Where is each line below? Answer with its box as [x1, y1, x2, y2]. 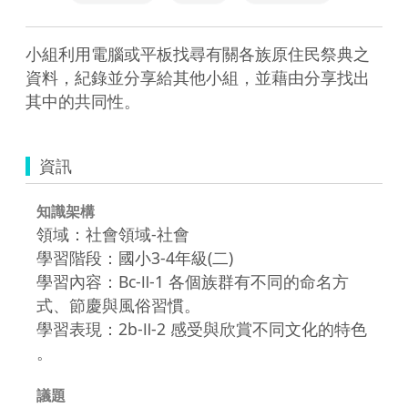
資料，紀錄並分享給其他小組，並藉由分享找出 [25, 66, 370, 88]
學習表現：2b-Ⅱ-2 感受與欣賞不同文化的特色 [36, 317, 367, 340]
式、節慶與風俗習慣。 [36, 293, 200, 316]
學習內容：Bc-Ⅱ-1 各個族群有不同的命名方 [36, 270, 349, 292]
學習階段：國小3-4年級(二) [36, 246, 233, 269]
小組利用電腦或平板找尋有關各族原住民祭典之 [25, 42, 370, 65]
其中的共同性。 [25, 89, 140, 112]
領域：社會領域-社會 [36, 222, 189, 245]
